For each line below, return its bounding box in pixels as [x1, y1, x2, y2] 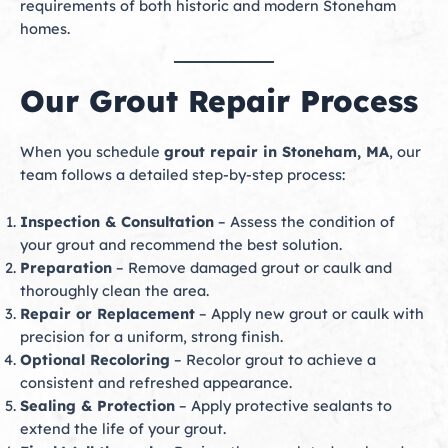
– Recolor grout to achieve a [170, 349, 376, 369]
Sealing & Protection [20, 395, 175, 415]
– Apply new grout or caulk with [195, 303, 424, 323]
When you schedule [20, 142, 164, 162]
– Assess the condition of [214, 211, 395, 231]
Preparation [20, 257, 112, 277]
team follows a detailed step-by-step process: [20, 165, 345, 185]
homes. [20, 18, 70, 38]
